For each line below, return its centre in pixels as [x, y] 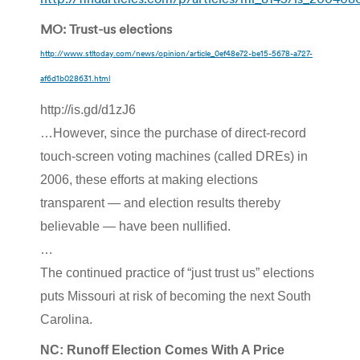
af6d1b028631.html [75, 78]
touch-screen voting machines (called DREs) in [174, 156]
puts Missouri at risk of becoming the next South [176, 296]
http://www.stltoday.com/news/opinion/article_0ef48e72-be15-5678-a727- [176, 53]
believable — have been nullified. [135, 226]
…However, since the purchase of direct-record [173, 133]
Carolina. [66, 319]
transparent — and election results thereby [160, 202]
